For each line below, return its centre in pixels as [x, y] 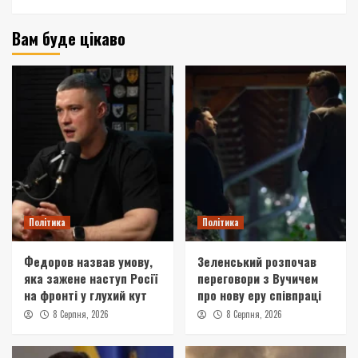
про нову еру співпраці [259, 294]
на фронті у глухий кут [86, 294]
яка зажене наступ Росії [91, 278]
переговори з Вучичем [257, 278]
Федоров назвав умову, [88, 261]
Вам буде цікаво [69, 38]
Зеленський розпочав [257, 261]
